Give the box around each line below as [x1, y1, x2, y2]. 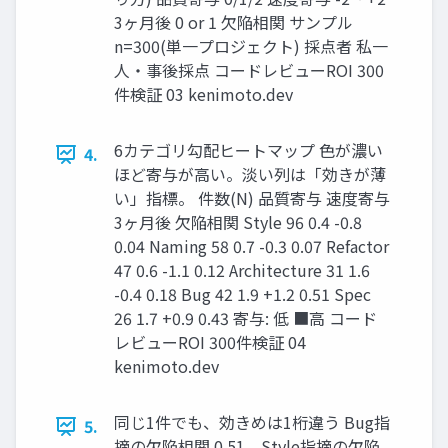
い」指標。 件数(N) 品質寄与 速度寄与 [114, 186, 390, 211]
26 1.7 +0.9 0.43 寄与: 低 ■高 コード [114, 306, 377, 331]
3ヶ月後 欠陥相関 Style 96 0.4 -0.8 [114, 210, 362, 235]
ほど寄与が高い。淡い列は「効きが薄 [114, 162, 386, 187]
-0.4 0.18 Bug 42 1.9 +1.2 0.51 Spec [114, 282, 371, 307]
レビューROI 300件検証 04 [114, 330, 306, 355]
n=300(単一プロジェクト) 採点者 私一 [114, 34, 388, 59]
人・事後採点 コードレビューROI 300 [114, 58, 384, 83]
